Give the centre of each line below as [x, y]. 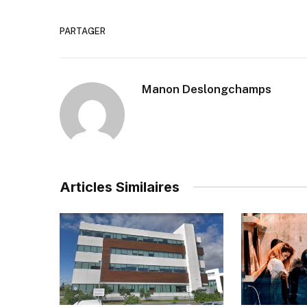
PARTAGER [83, 32]
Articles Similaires [120, 187]
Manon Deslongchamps [207, 89]
